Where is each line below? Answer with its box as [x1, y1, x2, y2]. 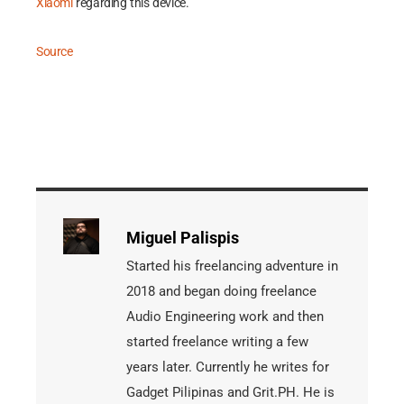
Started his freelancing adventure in [126, 258, 338, 275]
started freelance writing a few [126, 334, 308, 351]
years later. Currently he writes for [126, 359, 329, 376]
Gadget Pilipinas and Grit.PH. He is [126, 384, 335, 401]
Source [36, 44, 73, 60]
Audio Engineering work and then [126, 308, 324, 326]
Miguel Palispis [126, 228, 239, 248]
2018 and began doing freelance [126, 283, 317, 300]
